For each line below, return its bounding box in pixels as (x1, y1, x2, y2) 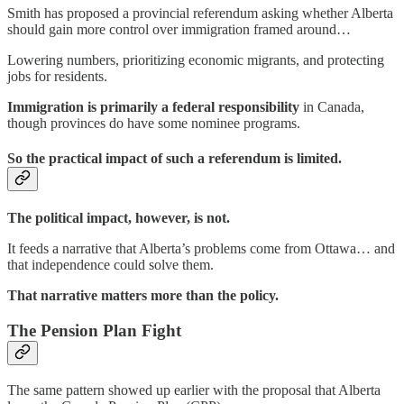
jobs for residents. (7, 68, 107, 84)
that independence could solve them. (7, 257, 214, 273)
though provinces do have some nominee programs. (7, 115, 300, 131)
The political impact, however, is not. (7, 210, 230, 226)
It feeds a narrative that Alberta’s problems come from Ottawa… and (7, 241, 395, 257)
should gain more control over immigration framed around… (7, 21, 351, 37)
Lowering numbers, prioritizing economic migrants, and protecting (7, 51, 384, 68)
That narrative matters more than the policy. (7, 288, 279, 304)
